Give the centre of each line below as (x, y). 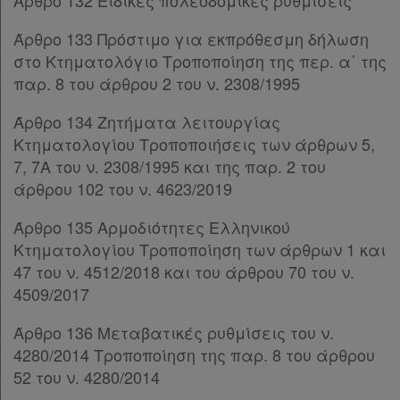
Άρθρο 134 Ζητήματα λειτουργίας (147, 121)
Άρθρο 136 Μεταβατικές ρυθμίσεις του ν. (174, 332)
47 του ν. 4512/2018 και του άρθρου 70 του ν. (184, 271)
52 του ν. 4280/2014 (87, 377)
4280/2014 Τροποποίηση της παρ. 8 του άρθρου (194, 354)
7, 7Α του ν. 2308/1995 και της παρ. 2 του (170, 166)
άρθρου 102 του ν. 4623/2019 (123, 188)
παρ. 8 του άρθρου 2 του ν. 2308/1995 (157, 83)
